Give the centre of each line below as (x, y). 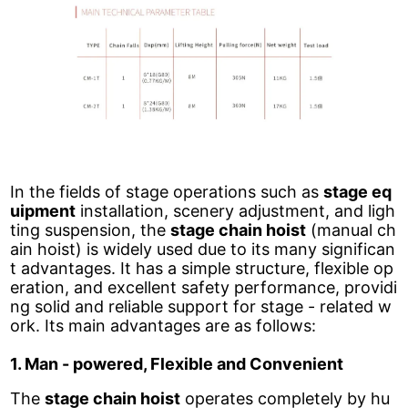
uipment (43, 210)
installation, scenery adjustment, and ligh (236, 210)
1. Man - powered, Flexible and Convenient (177, 363)
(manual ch (352, 229)
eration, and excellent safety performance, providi (204, 287)
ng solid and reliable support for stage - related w (201, 306)
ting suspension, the (91, 229)
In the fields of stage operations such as (167, 191)
